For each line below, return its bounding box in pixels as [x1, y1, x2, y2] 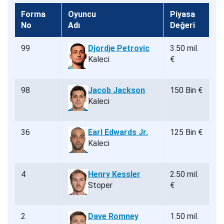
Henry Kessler [88, 169, 140, 179]
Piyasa [170, 9, 195, 19]
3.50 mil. [170, 43, 198, 53]
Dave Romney [88, 211, 138, 221]
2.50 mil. [170, 169, 198, 179]
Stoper [88, 180, 112, 190]
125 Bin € [170, 127, 202, 137]
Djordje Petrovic [88, 43, 149, 53]
